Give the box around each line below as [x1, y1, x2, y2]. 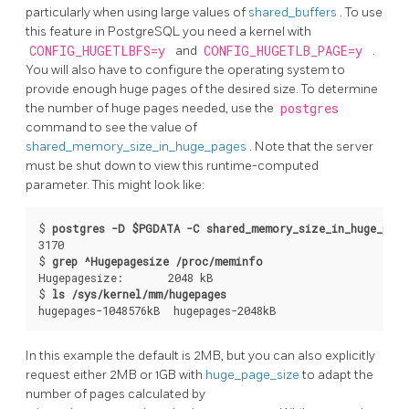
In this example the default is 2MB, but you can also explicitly [26, 348, 375, 364]
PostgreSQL [108, 23, 183, 39]
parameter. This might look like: [26, 176, 204, 193]
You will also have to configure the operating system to [26, 61, 345, 78]
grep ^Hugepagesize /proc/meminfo [52, 253, 263, 268]
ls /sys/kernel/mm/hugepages [52, 286, 226, 301]
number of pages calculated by [26, 386, 205, 403]
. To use [340, 4, 383, 20]
